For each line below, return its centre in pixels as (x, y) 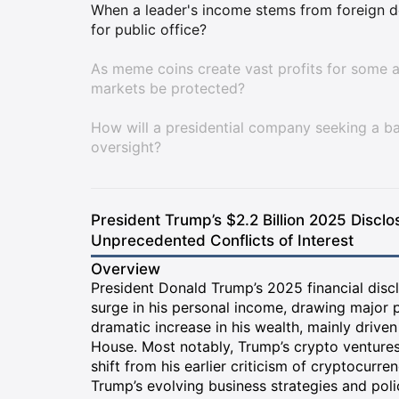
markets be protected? (168, 88)
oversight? (126, 147)
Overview (126, 269)
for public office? (149, 29)
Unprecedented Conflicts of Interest (222, 240)
